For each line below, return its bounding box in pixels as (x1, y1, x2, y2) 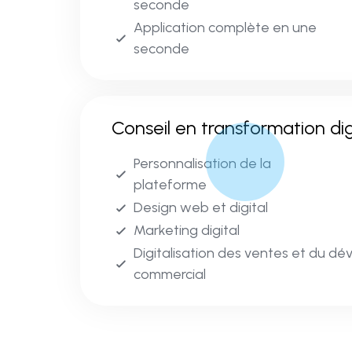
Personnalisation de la (134, 155, 271, 173)
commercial (134, 266, 206, 284)
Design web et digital (134, 199, 268, 217)
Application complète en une (134, 19, 317, 37)
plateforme (134, 176, 207, 194)
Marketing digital (134, 222, 240, 240)
